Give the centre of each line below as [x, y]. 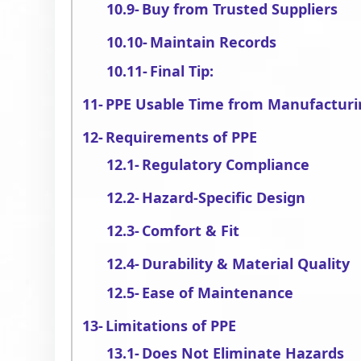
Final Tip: [182, 71]
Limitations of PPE [171, 326]
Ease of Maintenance [218, 293]
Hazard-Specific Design [224, 197]
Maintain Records [214, 42]
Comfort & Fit [191, 230]
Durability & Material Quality [246, 263]
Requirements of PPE [182, 137]
